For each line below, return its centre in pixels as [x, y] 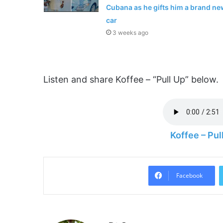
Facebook [189, 175]
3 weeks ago [130, 32]
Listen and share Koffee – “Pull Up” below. [131, 79]
